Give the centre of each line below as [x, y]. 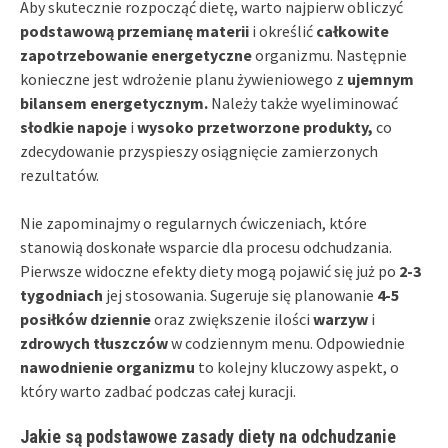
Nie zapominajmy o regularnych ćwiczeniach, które [193, 222]
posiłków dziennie [85, 318]
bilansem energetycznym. [114, 102]
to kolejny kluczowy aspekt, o [297, 366]
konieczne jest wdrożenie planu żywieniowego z [183, 78]
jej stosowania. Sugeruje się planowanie [240, 294]
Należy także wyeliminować [303, 102]
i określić [282, 30]
